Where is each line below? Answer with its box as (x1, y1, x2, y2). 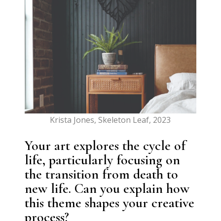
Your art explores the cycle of (25, 137, 186, 154)
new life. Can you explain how (25, 180, 190, 197)
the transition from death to (25, 165, 179, 183)
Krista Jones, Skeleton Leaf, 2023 (50, 114, 171, 125)
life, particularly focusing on (25, 151, 181, 168)
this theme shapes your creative (25, 194, 195, 211)
